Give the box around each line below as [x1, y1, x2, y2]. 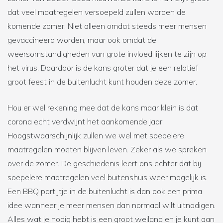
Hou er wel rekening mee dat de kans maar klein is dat [7, 103, 198, 113]
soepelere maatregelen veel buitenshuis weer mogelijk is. [7, 172, 208, 183]
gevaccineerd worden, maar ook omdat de [7, 35, 156, 45]
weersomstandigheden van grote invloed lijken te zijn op [7, 49, 207, 59]
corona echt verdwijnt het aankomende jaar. [7, 116, 164, 127]
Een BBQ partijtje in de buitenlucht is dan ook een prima [7, 186, 202, 197]
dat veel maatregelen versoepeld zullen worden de [7, 7, 186, 17]
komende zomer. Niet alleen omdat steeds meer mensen [7, 21, 207, 31]
